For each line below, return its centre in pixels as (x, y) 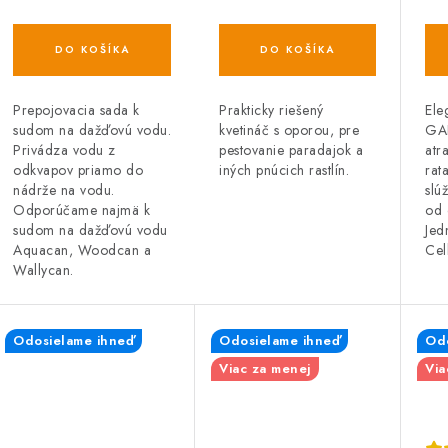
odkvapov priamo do (78, 170)
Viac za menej (265, 369)
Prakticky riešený (271, 109)
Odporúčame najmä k (81, 210)
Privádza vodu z (64, 150)
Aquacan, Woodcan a (82, 250)
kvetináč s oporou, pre (289, 129)
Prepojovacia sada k (76, 110)
